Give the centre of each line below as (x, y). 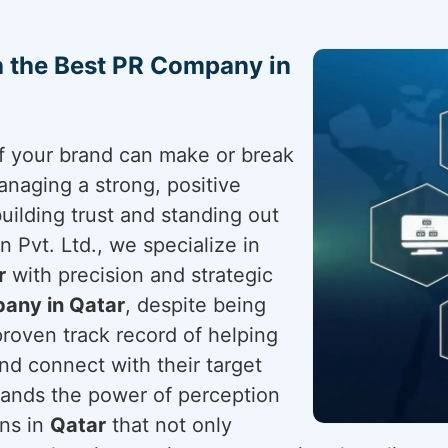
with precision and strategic (139, 275)
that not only (169, 425)
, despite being (195, 305)
